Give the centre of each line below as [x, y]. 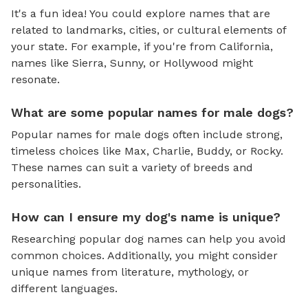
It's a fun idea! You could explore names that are [141, 13]
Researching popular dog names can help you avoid [148, 239]
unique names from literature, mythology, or [130, 272]
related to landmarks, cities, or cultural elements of [148, 30]
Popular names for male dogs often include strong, [147, 134]
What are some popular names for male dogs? [152, 112]
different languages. [64, 288]
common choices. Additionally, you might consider [144, 255]
